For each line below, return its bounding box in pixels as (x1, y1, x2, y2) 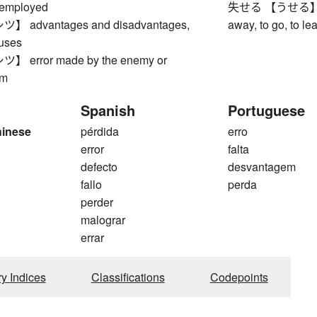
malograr (81, 212, 125, 229)
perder (81, 194, 113, 211)
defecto (81, 158, 117, 175)
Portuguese (228, 100, 306, 121)
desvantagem (228, 158, 296, 175)
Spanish (81, 100, 135, 121)
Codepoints (209, 269, 268, 286)
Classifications (91, 269, 165, 286)
